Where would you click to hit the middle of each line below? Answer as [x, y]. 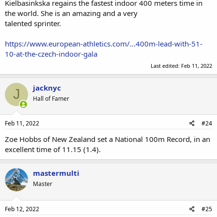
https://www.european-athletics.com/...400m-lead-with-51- [104, 44]
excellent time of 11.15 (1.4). [53, 149]
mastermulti [56, 173]
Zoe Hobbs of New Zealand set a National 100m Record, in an [108, 139]
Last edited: [166, 65]
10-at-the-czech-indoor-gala [51, 54]
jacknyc [47, 87]
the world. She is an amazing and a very [71, 13]
